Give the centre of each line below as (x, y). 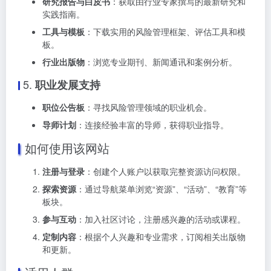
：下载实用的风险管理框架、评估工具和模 (165, 31)
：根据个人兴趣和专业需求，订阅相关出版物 (161, 237)
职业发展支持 (68, 85)
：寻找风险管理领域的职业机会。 (148, 107)
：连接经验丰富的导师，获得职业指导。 (152, 125)
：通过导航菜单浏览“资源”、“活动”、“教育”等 (162, 189)
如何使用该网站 (67, 148)
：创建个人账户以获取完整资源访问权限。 (165, 171)
